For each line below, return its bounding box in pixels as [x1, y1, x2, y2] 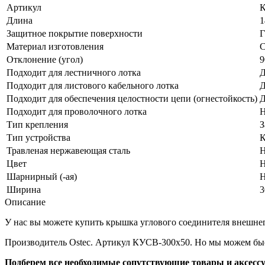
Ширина [7, 184, 41, 195]
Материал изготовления [7, 41, 104, 51]
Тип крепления [7, 119, 68, 130]
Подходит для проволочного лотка [7, 106, 147, 117]
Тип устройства [7, 132, 70, 143]
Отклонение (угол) [7, 54, 83, 64]
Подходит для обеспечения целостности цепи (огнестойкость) [7, 93, 257, 104]
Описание [5, 196, 46, 207]
